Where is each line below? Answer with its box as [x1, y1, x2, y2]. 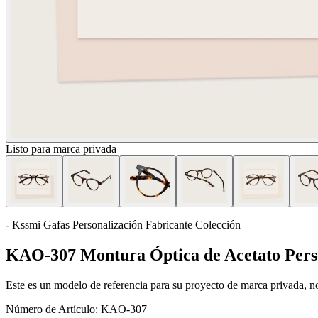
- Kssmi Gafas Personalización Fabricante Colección [6, 219, 241, 231]
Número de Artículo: [6, 302, 98, 315]
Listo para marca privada [6, 143, 116, 155]
